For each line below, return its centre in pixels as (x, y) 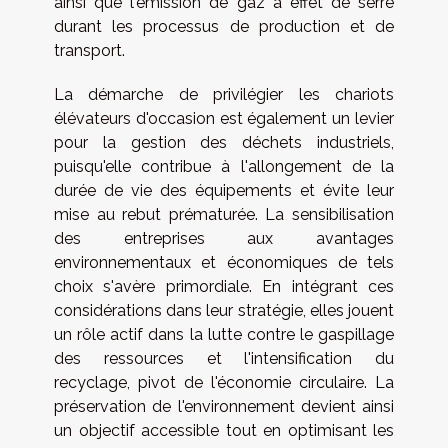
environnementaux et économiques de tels (224, 263)
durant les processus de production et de (224, 27)
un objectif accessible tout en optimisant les (224, 431)
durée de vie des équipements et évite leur (224, 191)
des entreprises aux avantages (224, 239)
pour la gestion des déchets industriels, (224, 143)
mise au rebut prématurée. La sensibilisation (224, 215)
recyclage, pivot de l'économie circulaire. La (224, 383)
